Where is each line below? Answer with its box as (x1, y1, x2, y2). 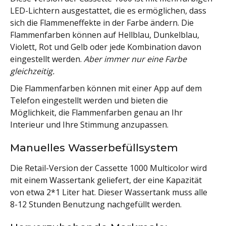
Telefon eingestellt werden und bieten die (10, 94, 168, 106)
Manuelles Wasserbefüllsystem (10, 141, 178, 154)
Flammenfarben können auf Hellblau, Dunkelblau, (10, 29, 199, 40)
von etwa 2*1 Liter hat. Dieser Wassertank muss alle (10, 186, 207, 198)
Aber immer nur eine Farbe (84, 53, 187, 65)
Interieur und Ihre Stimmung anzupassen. (10, 119, 168, 130)
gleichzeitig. (10, 65, 54, 77)
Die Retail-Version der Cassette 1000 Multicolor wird (10, 162, 207, 174)
